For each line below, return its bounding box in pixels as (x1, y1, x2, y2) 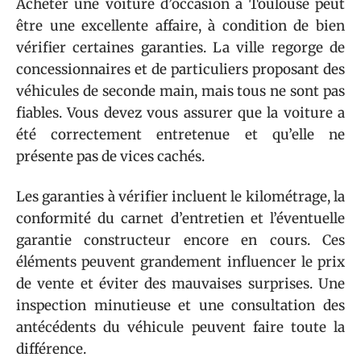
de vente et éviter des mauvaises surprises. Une (16, 274, 345, 293)
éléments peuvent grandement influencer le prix (16, 252, 345, 271)
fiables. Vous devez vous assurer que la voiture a (16, 104, 345, 122)
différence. (16, 339, 86, 358)
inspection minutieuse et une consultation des (16, 296, 345, 314)
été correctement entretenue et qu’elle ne (16, 126, 345, 143)
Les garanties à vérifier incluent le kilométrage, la (16, 187, 345, 205)
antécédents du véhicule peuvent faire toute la (16, 317, 345, 336)
